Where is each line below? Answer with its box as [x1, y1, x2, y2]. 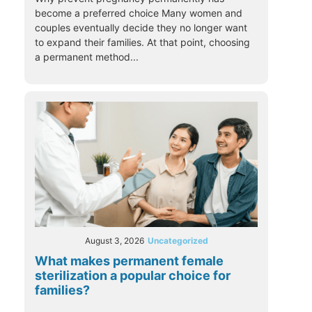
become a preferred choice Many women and [35, 6, 242, 19]
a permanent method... [35, 50, 139, 63]
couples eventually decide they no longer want [35, 21, 247, 33]
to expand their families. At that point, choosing [35, 36, 250, 48]
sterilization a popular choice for [35, 268, 231, 283]
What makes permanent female [35, 253, 224, 269]
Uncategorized [147, 235, 208, 247]
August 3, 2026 [84, 235, 144, 247]
